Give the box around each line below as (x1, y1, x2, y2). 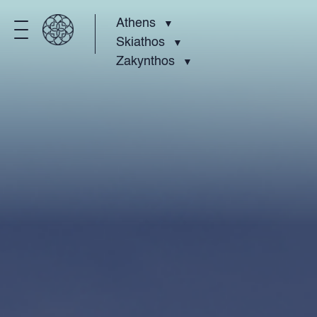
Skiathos (116, 36, 166, 49)
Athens (116, 17, 156, 30)
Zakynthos (116, 55, 175, 68)
